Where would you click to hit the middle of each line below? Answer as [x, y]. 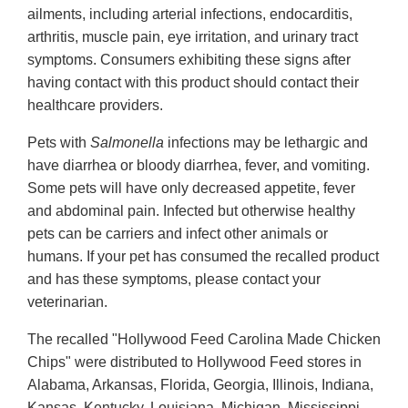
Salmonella [129, 143]
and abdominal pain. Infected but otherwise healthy [191, 211]
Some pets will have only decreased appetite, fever [191, 189]
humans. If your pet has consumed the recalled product [203, 257]
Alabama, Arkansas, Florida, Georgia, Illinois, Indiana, [200, 385]
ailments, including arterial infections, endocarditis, [190, 15]
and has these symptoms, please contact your [174, 280]
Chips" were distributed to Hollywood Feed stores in [194, 362]
